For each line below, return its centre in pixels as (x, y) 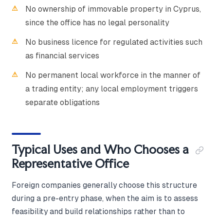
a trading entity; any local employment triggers (112, 89)
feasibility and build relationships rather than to (98, 211)
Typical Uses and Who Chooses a (100, 149)
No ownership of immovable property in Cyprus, (113, 9)
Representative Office (70, 163)
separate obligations (63, 102)
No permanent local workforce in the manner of (113, 75)
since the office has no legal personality (97, 22)
